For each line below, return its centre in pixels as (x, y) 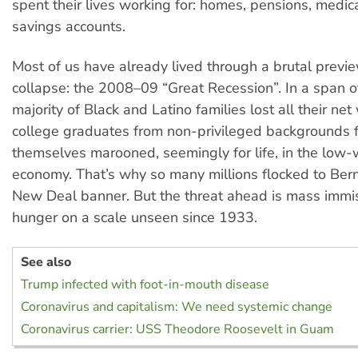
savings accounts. (69, 26)
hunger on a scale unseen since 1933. (135, 218)
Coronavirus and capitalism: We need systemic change (177, 307)
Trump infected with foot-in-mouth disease (145, 285)
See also (46, 263)
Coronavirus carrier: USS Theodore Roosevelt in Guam (177, 330)
